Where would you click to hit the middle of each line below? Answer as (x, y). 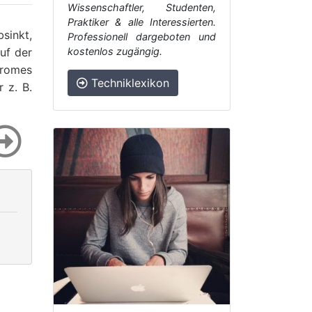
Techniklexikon (128, 83)
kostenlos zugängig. (115, 51)
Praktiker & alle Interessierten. (142, 22)
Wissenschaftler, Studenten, (142, 7)
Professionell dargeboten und (142, 37)
